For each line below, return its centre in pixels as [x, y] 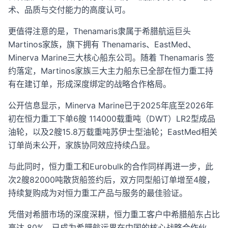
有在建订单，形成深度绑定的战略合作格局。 [90, 84]
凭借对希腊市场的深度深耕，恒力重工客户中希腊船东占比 [114, 215]
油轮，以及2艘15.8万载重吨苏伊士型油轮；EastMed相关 [113, 132]
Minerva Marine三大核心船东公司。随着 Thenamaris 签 [111, 58]
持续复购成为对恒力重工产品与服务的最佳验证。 [98, 193]
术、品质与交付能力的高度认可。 [69, 10]
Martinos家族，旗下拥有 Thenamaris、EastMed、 [102, 45]
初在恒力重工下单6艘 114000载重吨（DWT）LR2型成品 [112, 119]
